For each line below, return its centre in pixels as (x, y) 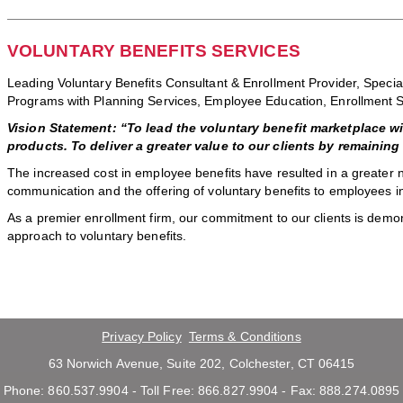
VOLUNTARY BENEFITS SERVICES (154, 51)
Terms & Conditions (245, 336)
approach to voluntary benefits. (97, 236)
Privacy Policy (142, 336)
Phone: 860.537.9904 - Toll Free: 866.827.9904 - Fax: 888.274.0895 (201, 390)
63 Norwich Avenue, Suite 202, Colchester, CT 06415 (201, 363)
